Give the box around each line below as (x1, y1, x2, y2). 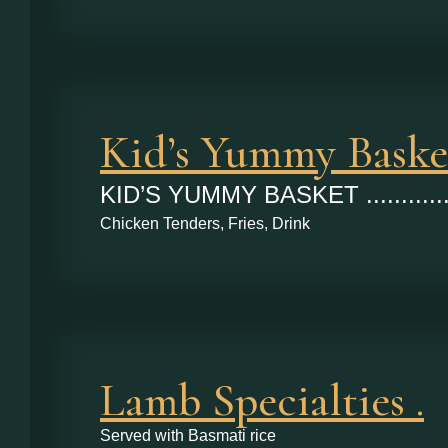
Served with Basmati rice (100, 426, 276, 444)
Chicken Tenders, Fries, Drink (100, 214, 310, 232)
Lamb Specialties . (100, 371, 424, 428)
